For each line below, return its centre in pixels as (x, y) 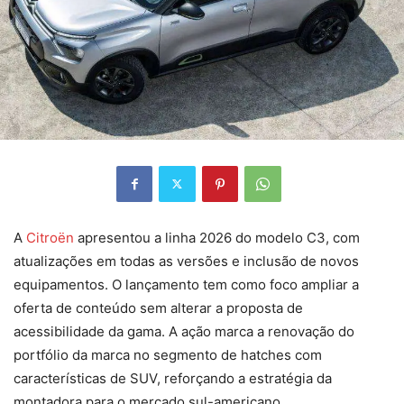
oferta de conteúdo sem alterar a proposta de (158, 308)
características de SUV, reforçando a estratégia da (173, 378)
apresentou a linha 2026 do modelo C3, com (217, 237)
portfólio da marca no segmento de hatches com (168, 354)
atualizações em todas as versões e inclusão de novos (186, 261)
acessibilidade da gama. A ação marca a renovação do (184, 331)
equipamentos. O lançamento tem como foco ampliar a (186, 284)
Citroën (50, 237)
